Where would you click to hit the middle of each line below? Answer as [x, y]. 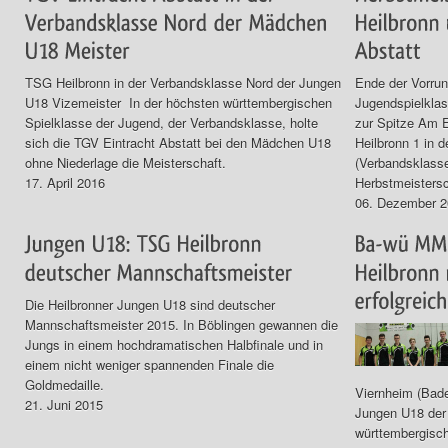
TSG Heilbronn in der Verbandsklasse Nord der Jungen [183, 83]
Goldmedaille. [64, 384]
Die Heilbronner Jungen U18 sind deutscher [150, 304]
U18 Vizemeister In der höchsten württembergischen [178, 103]
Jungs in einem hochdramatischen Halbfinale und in [174, 344]
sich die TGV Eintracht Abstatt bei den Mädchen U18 [178, 143]
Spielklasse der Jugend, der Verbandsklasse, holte [171, 123]
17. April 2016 [65, 183]
